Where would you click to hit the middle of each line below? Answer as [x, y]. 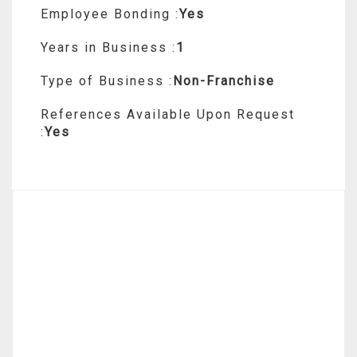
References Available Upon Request [168, 114]
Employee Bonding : [110, 14]
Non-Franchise [224, 80]
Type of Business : [107, 80]
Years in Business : [108, 47]
